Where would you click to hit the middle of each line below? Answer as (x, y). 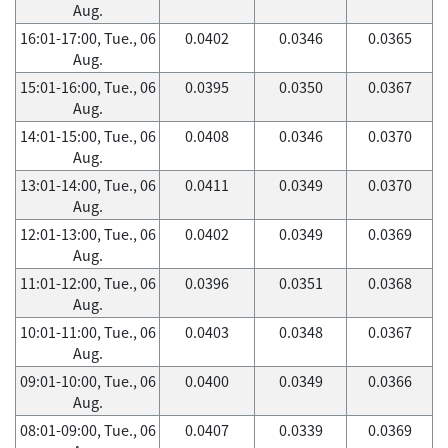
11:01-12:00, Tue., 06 (87, 283)
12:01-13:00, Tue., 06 (87, 234)
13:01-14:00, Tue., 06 (87, 185)
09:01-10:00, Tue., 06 (87, 381)
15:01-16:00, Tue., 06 (87, 87)
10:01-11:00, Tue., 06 (87, 332)
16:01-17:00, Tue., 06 (87, 38)
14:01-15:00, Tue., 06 (87, 136)
